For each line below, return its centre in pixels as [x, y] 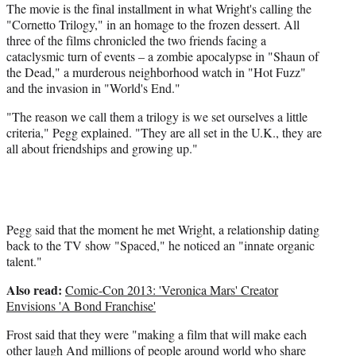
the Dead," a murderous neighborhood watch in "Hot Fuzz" [156, 72]
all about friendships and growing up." [102, 149]
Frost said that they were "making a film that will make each [157, 335]
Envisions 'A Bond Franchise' [81, 306]
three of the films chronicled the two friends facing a [136, 41]
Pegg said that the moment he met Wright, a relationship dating [163, 230]
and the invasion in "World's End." [93, 88]
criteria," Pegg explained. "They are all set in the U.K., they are [164, 133]
